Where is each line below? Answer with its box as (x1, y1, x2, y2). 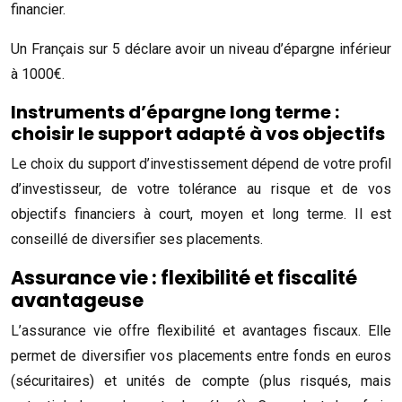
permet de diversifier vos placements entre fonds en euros (11, 347, 391, 364)
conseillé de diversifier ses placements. (11, 231, 263, 248)
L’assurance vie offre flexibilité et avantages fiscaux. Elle (11, 322, 391, 339)
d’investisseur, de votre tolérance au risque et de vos (11, 180, 391, 197)
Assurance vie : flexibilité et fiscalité (11, 265, 357, 291)
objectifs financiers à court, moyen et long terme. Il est (11, 205, 391, 223)
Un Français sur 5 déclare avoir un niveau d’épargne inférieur (11, 40, 391, 57)
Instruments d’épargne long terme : (11, 100, 339, 125)
